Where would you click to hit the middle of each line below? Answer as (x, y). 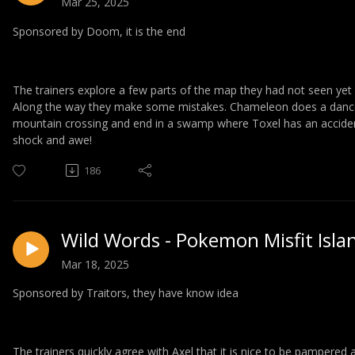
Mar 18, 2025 (95, 264)
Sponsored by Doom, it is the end (99, 31)
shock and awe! (52, 139)
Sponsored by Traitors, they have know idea (126, 293)
